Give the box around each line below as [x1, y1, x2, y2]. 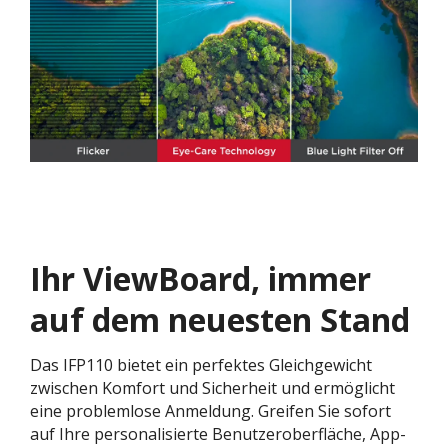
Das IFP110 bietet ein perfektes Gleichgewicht [30, 353, 372, 376]
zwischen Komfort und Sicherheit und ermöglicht [30, 376, 395, 399]
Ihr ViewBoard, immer [30, 256, 371, 300]
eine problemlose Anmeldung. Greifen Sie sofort [30, 399, 391, 422]
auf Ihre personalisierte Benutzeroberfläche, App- [30, 422, 406, 445]
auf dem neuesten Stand [30, 297, 410, 341]
